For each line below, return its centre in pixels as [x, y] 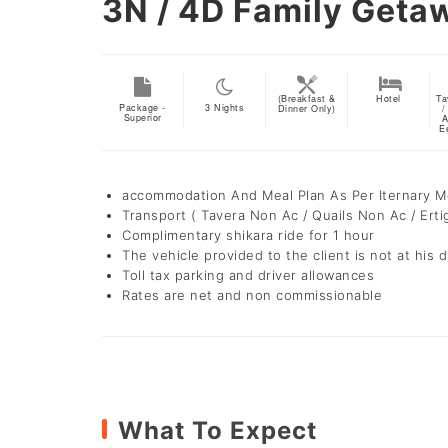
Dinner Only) [306, 108]
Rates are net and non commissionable [252, 294]
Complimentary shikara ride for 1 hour [248, 234]
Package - [142, 107]
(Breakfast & [306, 98]
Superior [142, 117]
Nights [227, 107]
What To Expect [217, 430]
